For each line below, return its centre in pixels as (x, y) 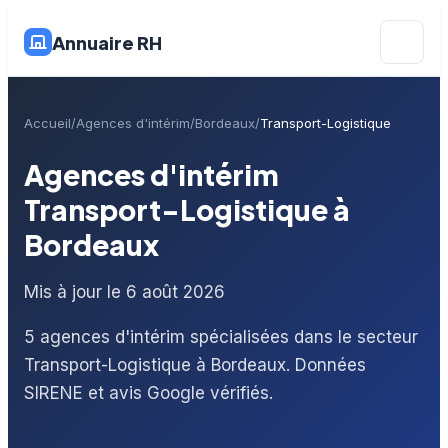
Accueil (47, 123)
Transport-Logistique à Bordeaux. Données (195, 365)
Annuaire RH (107, 42)
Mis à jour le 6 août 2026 (124, 292)
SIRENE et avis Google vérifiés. (148, 393)
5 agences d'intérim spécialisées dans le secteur (221, 337)
